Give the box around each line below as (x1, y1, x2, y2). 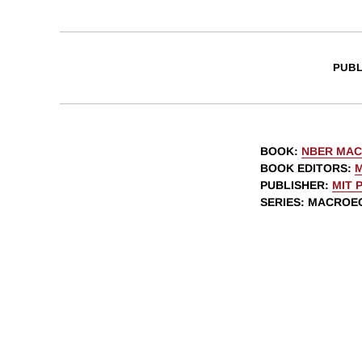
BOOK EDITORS (260, 162, 347, 175)
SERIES (260, 196, 301, 209)
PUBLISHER (260, 179, 325, 192)
